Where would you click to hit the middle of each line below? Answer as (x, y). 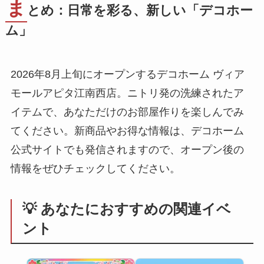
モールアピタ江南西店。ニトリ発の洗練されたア (127, 93)
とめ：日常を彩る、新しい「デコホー (140, 11)
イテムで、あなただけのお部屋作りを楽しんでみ (127, 112)
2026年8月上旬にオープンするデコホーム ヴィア (127, 75)
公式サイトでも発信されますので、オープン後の (127, 150)
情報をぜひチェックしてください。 (95, 169)
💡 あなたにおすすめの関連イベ (127, 209)
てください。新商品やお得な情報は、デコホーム (127, 131)
